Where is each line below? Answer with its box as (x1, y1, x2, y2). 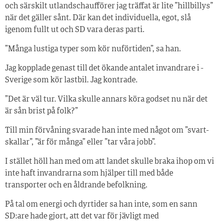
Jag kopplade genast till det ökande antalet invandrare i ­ (5, 65, 203, 73)
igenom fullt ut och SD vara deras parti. (5, 26, 145, 35)
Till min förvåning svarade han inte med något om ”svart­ (5, 127, 209, 135)
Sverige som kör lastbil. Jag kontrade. (5, 76, 138, 85)
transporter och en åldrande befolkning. (5, 182, 147, 190)
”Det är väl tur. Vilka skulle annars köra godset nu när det (5, 96, 208, 104)
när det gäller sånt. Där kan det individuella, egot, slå (5, 14, 191, 23)
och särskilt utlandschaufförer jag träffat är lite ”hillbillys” (5, 2, 213, 11)
